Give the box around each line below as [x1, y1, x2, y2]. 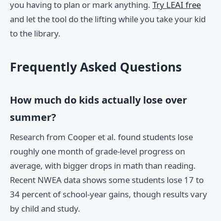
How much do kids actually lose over [10, 93, 187, 107]
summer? [10, 110, 56, 124]
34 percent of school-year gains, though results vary [10, 188, 207, 200]
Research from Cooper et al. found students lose [10, 131, 193, 143]
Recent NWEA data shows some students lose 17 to [10, 174, 204, 186]
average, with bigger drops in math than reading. [10, 160, 196, 172]
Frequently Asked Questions [10, 58, 182, 75]
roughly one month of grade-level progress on [10, 146, 185, 157]
